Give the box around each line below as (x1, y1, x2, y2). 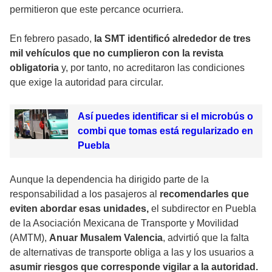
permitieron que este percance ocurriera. (10, 4, 183, 15)
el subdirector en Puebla (149, 203, 256, 214)
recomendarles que (160, 188, 249, 199)
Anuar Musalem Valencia (49, 232, 163, 243)
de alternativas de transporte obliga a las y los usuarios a (10, 246, 254, 257)
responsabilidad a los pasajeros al (10, 188, 160, 199)
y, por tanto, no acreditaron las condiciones (59, 62, 245, 73)
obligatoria (10, 62, 59, 73)
